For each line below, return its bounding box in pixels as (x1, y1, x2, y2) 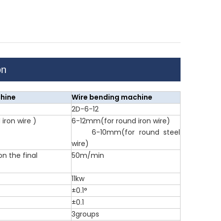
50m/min (72, 150, 104, 160)
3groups (72, 209, 99, 219)
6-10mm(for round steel (72, 127, 180, 137)
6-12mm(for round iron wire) (72, 116, 170, 126)
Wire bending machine (72, 92, 152, 102)
